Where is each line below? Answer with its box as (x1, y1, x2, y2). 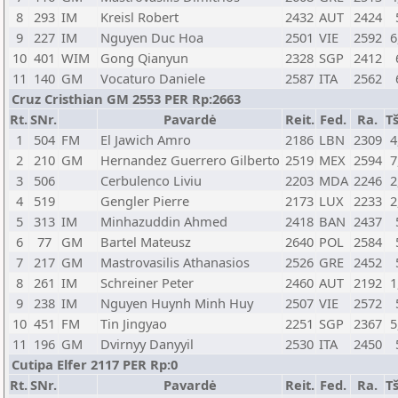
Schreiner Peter (100, 274, 194, 291)
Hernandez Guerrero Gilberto (100, 151, 280, 169)
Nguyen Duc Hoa (100, 28, 203, 46)
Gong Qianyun (100, 49, 188, 67)
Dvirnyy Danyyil (100, 335, 194, 353)
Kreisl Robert (100, 8, 179, 26)
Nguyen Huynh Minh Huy (100, 294, 253, 312)
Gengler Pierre (100, 192, 189, 210)
